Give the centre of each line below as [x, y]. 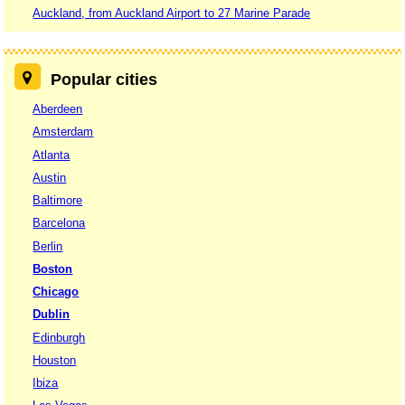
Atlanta [52, 155]
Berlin [48, 246]
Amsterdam [63, 132]
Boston [53, 268]
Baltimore [58, 201]
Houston [55, 360]
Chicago [56, 292]
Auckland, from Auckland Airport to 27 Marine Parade [172, 13]
